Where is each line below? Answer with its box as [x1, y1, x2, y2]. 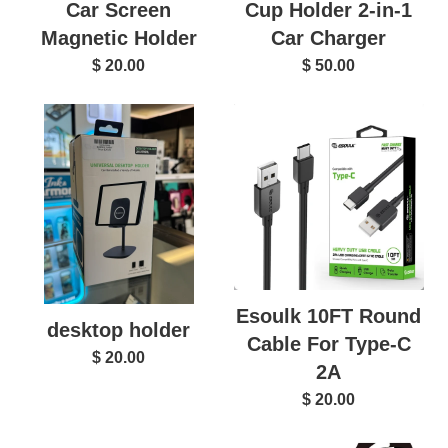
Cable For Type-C [246, 333, 411, 356]
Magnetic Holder [40, 27, 197, 50]
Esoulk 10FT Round [236, 305, 421, 328]
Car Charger [271, 27, 386, 50]
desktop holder [47, 319, 190, 342]
